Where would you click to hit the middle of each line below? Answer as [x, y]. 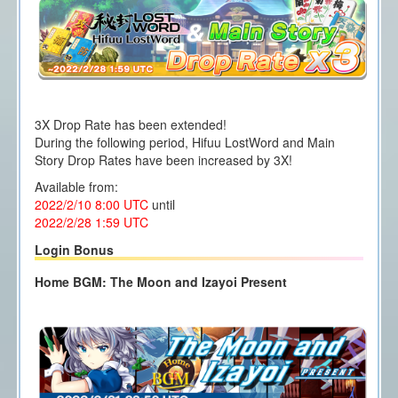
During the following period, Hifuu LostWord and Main [184, 142]
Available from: [76, 186]
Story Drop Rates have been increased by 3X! [163, 159]
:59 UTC [125, 222]
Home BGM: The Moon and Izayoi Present [160, 282]
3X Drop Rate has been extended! [130, 124]
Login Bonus [74, 250]
